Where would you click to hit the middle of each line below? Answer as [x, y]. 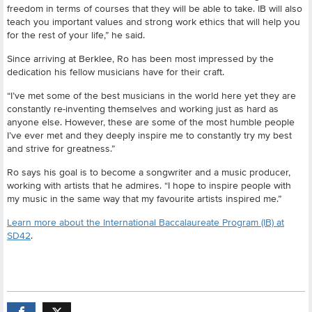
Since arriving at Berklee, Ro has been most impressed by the [140, 58]
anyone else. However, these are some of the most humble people [151, 122]
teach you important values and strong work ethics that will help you [154, 21]
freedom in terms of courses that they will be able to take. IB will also [155, 8]
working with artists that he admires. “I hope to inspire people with [149, 185]
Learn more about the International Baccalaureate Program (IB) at [146, 222]
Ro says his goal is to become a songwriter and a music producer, [149, 172]
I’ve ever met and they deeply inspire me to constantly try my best [149, 135]
